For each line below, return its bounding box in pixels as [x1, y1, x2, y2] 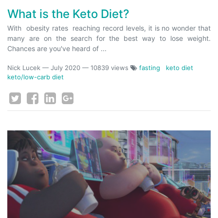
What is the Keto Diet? [7, 7, 129, 21]
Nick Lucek [7, 64, 40, 72]
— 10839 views [82, 64, 130, 72]
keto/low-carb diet [7, 73, 64, 81]
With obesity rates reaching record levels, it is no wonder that [7, 24, 211, 32]
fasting [139, 64, 160, 72]
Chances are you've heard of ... [7, 44, 107, 53]
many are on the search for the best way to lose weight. [7, 34, 211, 42]
